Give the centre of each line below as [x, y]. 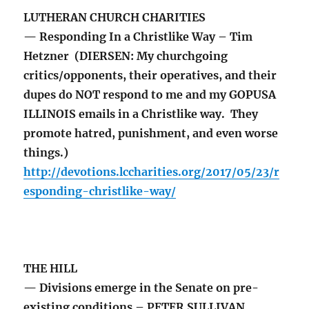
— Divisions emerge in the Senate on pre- [141, 288]
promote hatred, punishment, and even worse [151, 133]
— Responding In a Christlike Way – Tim [138, 37]
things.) [46, 153]
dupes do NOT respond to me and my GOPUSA [150, 95]
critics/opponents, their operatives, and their [150, 76]
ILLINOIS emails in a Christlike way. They [141, 114]
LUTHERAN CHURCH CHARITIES [115, 18]
